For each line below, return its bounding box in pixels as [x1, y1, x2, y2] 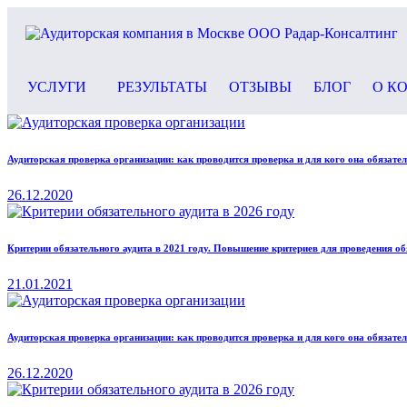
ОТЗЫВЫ [229, 79, 292, 94]
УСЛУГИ [27, 79, 86, 94]
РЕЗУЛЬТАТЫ [117, 79, 207, 94]
